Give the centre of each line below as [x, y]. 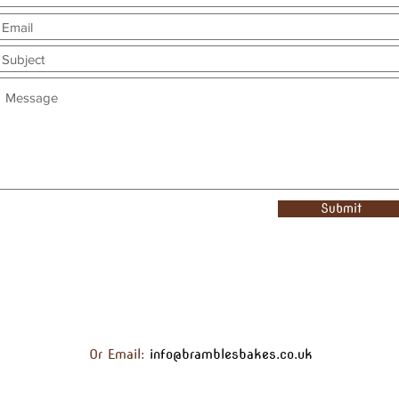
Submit [341, 208]
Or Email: [116, 354]
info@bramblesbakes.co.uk [231, 354]
